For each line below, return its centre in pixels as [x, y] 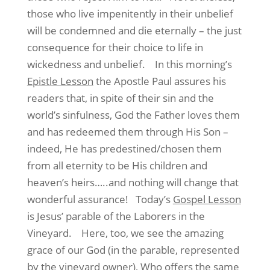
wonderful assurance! [77, 199]
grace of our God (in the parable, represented [133, 250]
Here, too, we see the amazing [152, 233]
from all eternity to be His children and [117, 165]
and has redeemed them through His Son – [127, 132]
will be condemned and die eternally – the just [134, 30]
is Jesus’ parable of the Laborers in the [116, 216]
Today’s [154, 199]
